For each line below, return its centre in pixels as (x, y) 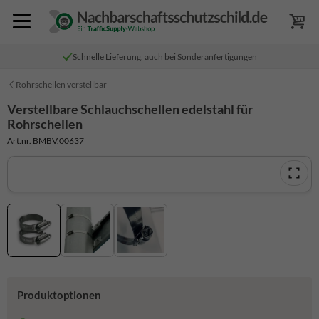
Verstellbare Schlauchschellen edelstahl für (130, 109)
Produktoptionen (59, 295)
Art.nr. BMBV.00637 (46, 140)
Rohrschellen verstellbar (61, 84)
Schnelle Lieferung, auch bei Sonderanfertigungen (164, 57)
